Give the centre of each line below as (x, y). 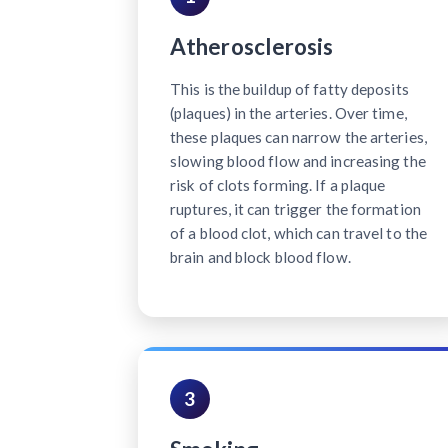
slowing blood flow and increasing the (298, 160)
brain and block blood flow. (260, 256)
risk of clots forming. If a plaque (278, 184)
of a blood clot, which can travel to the (299, 232)
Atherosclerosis (252, 46)
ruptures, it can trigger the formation (295, 208)
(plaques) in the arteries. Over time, (288, 112)
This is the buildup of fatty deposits (289, 88)
